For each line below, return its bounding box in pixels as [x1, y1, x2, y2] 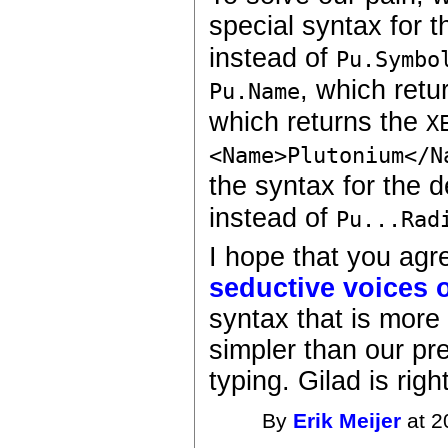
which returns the [209, 106, 427, 137]
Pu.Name [209, 78, 301, 104]
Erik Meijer [293, 409, 402, 434]
